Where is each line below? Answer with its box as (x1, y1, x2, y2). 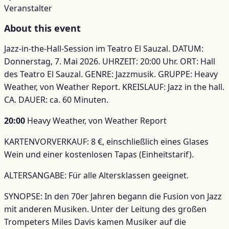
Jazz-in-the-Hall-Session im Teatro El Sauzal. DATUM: (4, 42, 203, 54)
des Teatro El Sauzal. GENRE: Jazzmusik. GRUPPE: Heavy (4, 68, 218, 80)
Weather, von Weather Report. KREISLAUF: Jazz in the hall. (4, 81, 224, 93)
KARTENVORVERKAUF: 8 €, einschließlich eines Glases (4, 135, 209, 147)
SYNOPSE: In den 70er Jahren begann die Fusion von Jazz (4, 190, 222, 202)
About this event (4, 21, 81, 34)
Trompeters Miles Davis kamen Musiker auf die (4, 216, 186, 227)
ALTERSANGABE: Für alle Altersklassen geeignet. (4, 169, 189, 181)
